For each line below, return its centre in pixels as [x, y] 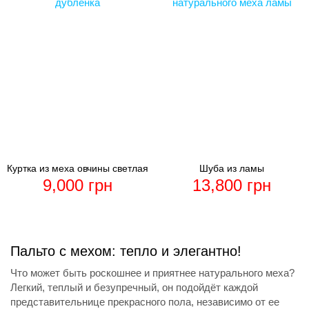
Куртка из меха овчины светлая [77, 169]
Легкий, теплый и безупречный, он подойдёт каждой [134, 288]
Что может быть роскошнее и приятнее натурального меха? [152, 273]
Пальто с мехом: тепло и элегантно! [126, 251]
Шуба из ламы [232, 169]
